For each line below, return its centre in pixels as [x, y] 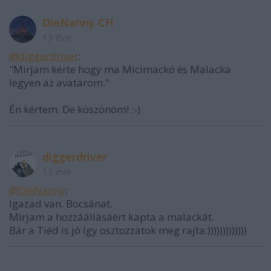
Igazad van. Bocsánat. [61, 203]
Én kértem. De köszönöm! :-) [75, 109]
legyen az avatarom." [59, 82]
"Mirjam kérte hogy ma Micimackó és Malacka [120, 69]
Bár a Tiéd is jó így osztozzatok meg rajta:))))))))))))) [128, 230]
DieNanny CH [78, 22]
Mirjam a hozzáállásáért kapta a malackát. [112, 217]
